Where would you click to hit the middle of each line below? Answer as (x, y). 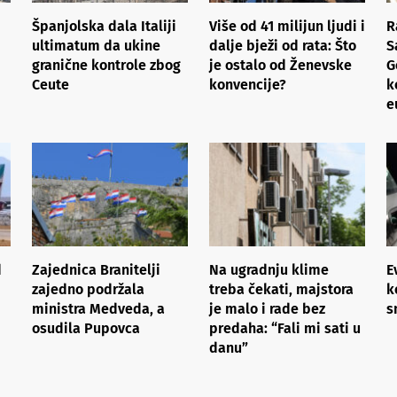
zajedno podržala (88, 289)
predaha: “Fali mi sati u (285, 328)
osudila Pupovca (86, 328)
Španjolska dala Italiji (104, 26)
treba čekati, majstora (281, 289)
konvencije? (248, 84)
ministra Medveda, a (98, 308)
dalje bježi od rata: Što (283, 45)
